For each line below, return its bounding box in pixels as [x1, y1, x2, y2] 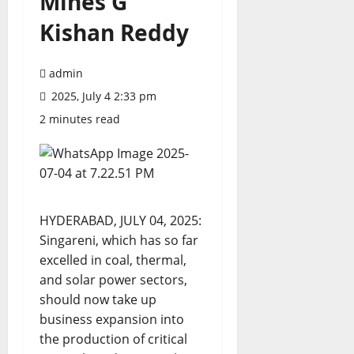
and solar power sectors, [40, 271, 187, 289]
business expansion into [40, 311, 184, 329]
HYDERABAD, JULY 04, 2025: [40, 212, 205, 230]
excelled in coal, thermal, [40, 251, 186, 269]
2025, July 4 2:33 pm [48, 88, 156, 104]
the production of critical [40, 330, 187, 348]
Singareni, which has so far [40, 232, 198, 250]
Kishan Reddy [40, 17, 189, 48]
